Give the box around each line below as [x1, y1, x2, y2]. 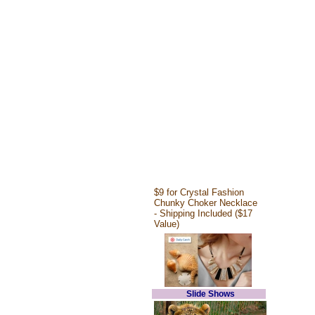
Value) [154, 219, 179, 229]
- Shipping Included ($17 [154, 208, 252, 219]
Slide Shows [186, 289, 235, 299]
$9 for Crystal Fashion [154, 187, 244, 198]
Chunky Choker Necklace [154, 198, 257, 208]
